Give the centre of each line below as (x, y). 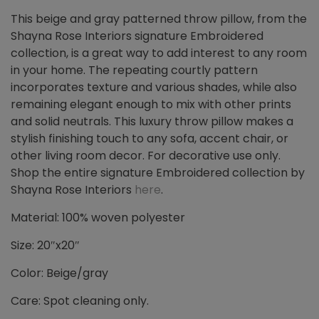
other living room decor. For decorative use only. (146, 156)
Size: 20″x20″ (45, 246)
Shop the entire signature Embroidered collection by (158, 173)
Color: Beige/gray (59, 273)
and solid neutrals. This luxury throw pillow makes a (152, 122)
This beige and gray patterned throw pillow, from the (159, 19)
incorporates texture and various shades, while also (154, 88)
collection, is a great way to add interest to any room (159, 53)
